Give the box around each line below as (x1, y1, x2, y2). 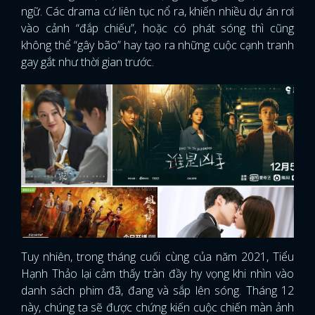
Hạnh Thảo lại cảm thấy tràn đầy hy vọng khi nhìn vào (21, 266, 294, 282)
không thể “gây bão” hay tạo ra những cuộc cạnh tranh (21, 37, 294, 53)
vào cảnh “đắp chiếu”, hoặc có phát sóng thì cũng (21, 20, 294, 36)
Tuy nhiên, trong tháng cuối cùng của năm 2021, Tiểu (21, 249, 294, 265)
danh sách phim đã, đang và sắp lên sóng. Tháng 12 (21, 283, 294, 299)
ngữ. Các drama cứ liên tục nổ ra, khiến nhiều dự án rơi (21, 4, 294, 19)
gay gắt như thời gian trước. (21, 54, 157, 70)
